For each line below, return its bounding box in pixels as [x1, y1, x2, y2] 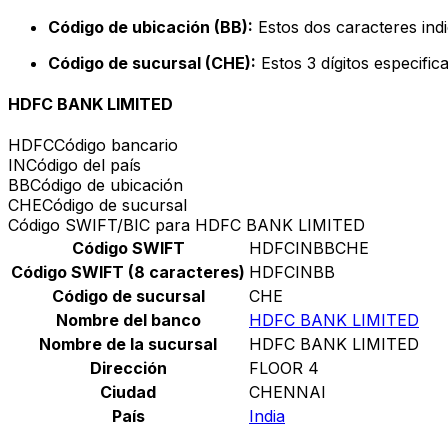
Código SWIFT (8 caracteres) [11, 262, 245, 283]
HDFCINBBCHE [249, 238, 369, 259]
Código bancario [54, 135, 178, 156]
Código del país [26, 155, 141, 176]
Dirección [89, 358, 167, 379]
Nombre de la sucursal [39, 334, 217, 355]
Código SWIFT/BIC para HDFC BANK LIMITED [8, 215, 365, 236]
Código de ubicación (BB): [48, 16, 253, 37]
